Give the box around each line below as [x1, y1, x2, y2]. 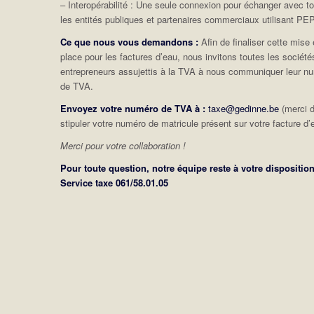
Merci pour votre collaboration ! [60, 139, 186, 153]
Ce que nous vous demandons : [60, 35, 199, 49]
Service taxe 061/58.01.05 [60, 176, 169, 190]
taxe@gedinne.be [208, 102, 280, 116]
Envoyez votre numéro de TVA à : [60, 102, 206, 116]
